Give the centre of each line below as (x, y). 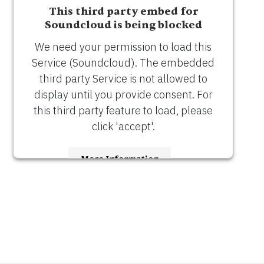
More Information (120, 158)
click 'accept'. (123, 126)
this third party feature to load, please (123, 110)
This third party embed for (123, 11)
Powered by (72, 214)
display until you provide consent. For (123, 94)
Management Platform (123, 229)
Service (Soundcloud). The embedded (123, 62)
